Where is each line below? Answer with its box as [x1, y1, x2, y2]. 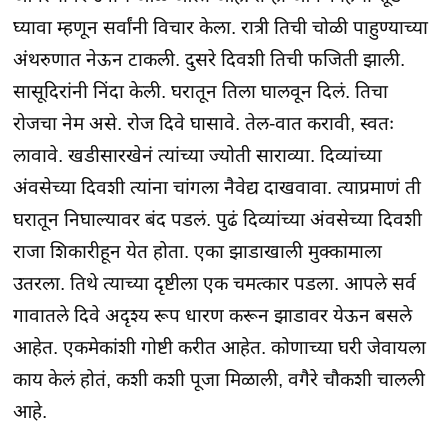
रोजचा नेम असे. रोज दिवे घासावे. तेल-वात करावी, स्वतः [13, 112, 395, 134]
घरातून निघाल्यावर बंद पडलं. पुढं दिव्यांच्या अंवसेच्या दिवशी [13, 208, 423, 230]
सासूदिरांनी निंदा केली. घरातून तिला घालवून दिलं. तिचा [13, 80, 389, 102]
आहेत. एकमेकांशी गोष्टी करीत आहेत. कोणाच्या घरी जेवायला [13, 336, 427, 358]
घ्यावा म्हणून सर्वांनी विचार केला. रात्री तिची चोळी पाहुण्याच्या [13, 16, 429, 38]
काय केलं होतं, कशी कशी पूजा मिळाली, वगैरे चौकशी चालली [13, 368, 426, 390]
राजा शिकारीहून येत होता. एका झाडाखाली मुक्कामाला [13, 240, 383, 262]
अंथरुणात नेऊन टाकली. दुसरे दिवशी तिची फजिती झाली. [13, 48, 406, 70]
